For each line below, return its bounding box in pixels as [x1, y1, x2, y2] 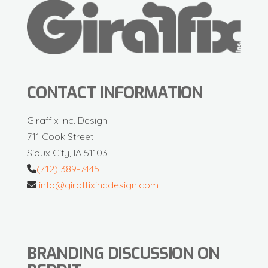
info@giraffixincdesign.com [38, 178, 159, 191]
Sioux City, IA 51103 [26, 146, 108, 159]
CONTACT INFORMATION [26, 82, 203, 104]
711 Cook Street [26, 130, 93, 142]
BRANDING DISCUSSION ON [26, 242, 220, 264]
